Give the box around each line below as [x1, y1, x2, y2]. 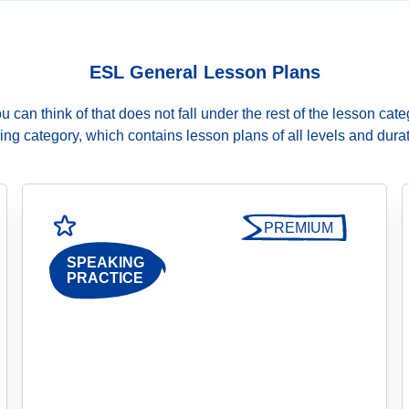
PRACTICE [67, 270, 143, 287]
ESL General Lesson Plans [89, 62, 320, 82]
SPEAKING [67, 255, 144, 271]
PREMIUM [264, 220, 333, 236]
